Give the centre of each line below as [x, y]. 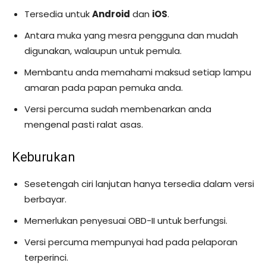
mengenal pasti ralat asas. [84, 124]
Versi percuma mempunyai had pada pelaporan [131, 242]
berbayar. [45, 199]
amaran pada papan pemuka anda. [104, 88]
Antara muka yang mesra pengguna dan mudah [131, 35]
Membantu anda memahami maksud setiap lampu [138, 72]
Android [111, 14]
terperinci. [46, 257]
